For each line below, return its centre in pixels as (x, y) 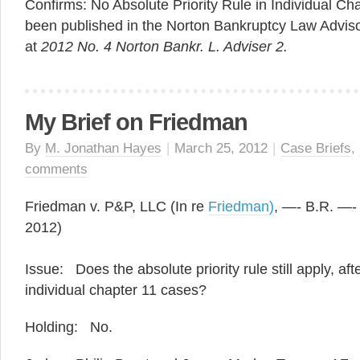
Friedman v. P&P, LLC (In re (117, 207)
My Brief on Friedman (136, 122)
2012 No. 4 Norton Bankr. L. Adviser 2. (166, 47)
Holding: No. (69, 327)
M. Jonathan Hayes (103, 148)
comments (56, 169)
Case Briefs (316, 148)
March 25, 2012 (221, 148)
